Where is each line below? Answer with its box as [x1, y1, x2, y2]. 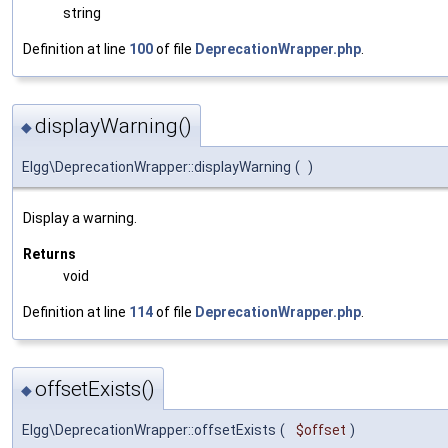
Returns [23, 246, 76, 263]
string [63, 4, 101, 21]
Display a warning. [23, 210, 137, 227]
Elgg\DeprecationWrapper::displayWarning [22, 159, 291, 176]
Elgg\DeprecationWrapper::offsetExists [22, 422, 276, 439]
